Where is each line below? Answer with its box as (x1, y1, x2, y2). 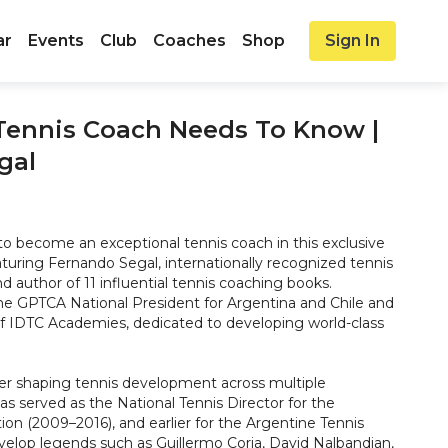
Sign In (325, 31, 380, 50)
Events (28, 31, 84, 50)
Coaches (153, 31, 226, 50)
